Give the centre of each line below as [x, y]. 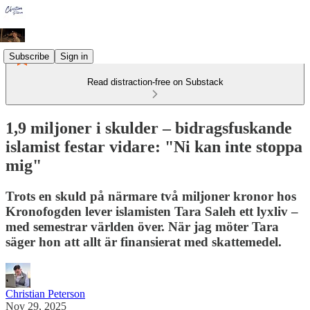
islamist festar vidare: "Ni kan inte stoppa [154, 146]
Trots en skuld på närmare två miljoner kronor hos [151, 196]
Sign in [74, 56]
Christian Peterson [45, 293]
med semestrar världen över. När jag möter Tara [142, 226]
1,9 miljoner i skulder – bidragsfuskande [149, 128]
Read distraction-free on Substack [155, 82]
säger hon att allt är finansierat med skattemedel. [144, 241]
